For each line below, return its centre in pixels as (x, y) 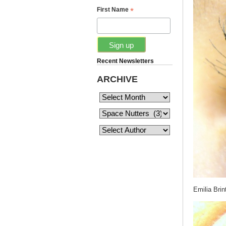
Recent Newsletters (125, 61)
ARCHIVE (117, 79)
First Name (114, 10)
